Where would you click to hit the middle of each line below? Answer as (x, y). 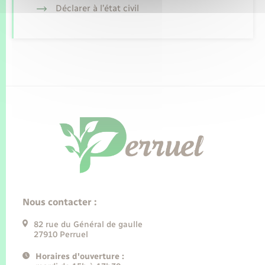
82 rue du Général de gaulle (88, 224)
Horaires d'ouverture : (80, 256)
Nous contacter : (59, 202)
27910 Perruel (61, 234)
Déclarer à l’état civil (97, 8)
